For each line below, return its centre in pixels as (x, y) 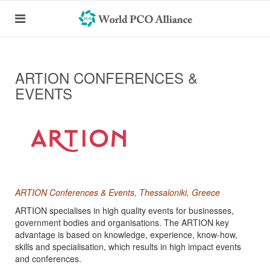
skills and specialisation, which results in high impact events (128, 246)
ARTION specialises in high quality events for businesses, (124, 210)
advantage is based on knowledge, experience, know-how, (126, 234)
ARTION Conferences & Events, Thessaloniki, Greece (118, 192)
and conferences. (48, 259)
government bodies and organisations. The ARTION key (122, 222)
